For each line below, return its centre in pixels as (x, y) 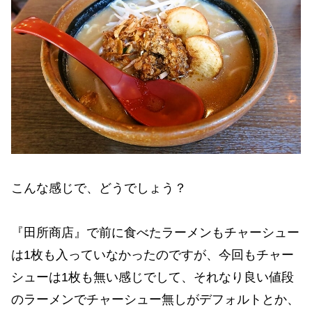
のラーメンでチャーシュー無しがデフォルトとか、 (155, 299)
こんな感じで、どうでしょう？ (99, 188)
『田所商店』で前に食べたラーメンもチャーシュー (155, 232)
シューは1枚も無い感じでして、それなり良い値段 (153, 277)
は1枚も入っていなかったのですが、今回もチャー (153, 255)
